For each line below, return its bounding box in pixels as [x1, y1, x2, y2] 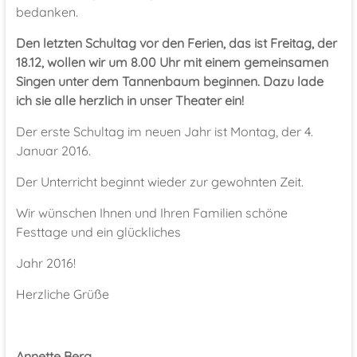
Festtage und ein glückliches [15, 224, 181, 240]
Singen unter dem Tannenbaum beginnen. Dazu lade [15, 73, 324, 89]
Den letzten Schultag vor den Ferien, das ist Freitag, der [15, 35, 337, 51]
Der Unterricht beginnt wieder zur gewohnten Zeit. [15, 174, 304, 190]
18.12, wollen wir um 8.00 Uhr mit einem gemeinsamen [15, 54, 328, 70]
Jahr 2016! [15, 255, 76, 271]
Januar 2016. [15, 143, 91, 159]
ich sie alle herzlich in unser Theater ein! [15, 92, 244, 108]
